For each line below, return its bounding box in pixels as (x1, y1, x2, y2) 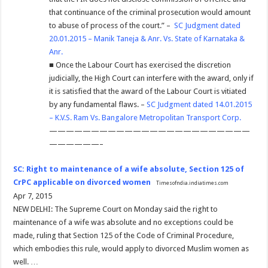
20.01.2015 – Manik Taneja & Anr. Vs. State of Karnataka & (49, 33, 245, 43)
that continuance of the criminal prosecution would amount (49, 7, 251, 17)
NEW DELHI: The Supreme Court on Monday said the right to (13, 204, 218, 214)
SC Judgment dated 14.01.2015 (147, 99, 252, 109)
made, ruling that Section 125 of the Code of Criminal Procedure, (13, 230, 234, 240)
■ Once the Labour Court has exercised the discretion (49, 60, 232, 69)
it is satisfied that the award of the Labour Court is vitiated (49, 86, 247, 96)
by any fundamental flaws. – (49, 99, 147, 109)
